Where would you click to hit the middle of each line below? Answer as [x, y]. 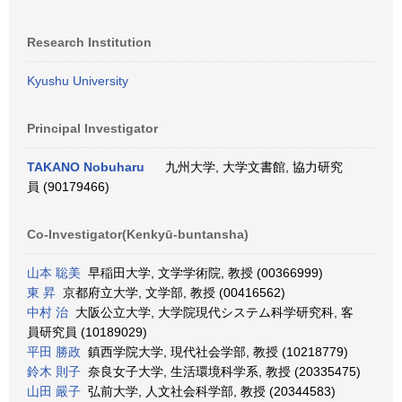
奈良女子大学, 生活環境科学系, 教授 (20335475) [221, 371]
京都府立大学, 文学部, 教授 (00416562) [170, 293]
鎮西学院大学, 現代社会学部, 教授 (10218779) [214, 352]
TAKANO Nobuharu [86, 167]
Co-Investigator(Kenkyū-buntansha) [138, 234]
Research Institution [89, 42]
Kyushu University [78, 81]
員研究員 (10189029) [87, 332]
